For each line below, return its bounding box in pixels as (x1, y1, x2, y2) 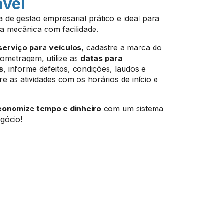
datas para (80, 53, 123, 63)
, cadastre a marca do (81, 43, 162, 52)
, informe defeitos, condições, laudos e (3, 64, 146, 74)
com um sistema (101, 104, 163, 113)
